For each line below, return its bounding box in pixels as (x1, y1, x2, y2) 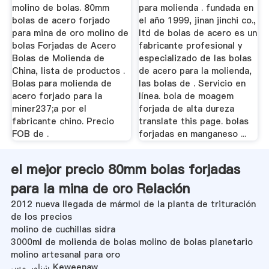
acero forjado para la (11, 90, 102, 103)
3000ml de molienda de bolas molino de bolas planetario (10, 235, 253, 248)
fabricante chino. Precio (11, 115, 114, 128)
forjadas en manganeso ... (139, 128, 247, 141)
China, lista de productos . (11, 65, 125, 77)
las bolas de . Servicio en (139, 77, 246, 90)
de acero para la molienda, (139, 65, 252, 77)
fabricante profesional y (139, 40, 243, 52)
